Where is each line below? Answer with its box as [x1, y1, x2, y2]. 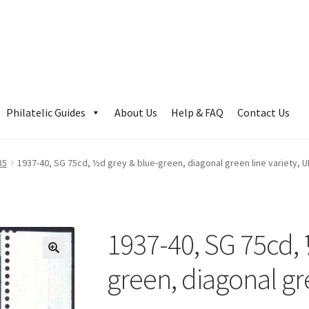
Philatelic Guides [6, 105, 86, 119]
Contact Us [237, 105, 290, 119]
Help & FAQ [171, 105, 224, 119]
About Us [114, 105, 158, 119]
